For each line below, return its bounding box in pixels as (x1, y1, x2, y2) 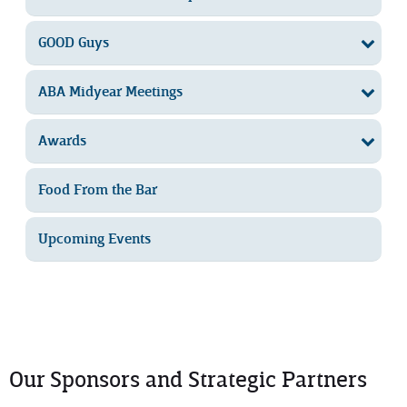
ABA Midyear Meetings (38, 82, 183, 101)
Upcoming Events (38, 229, 151, 248)
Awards (38, 131, 86, 150)
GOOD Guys (38, 33, 109, 52)
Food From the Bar (38, 180, 157, 199)
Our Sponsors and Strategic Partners (9, 365, 367, 393)
